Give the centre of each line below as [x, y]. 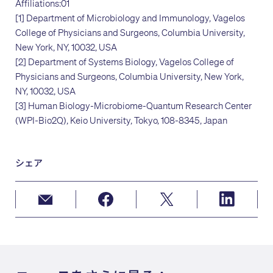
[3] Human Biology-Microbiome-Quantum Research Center [133, 105]
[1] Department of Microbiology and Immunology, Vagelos [130, 17]
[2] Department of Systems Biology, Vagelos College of [125, 61]
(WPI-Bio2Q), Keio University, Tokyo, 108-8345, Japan [121, 120]
